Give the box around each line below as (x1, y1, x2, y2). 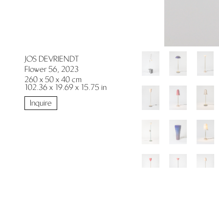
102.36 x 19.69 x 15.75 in (24, 83, 107, 92)
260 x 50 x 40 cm (24, 75, 82, 85)
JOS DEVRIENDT (24, 54, 79, 64)
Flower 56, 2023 (24, 65, 79, 74)
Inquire (30, 98, 52, 108)
